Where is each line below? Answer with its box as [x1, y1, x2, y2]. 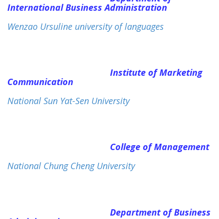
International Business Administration [7, 1, 167, 13]
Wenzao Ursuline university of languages [7, 20, 164, 32]
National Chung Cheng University [7, 160, 135, 172]
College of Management [110, 141, 209, 153]
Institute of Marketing [110, 66, 202, 79]
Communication [7, 76, 73, 88]
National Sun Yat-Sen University [7, 95, 130, 107]
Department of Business [110, 206, 211, 218]
